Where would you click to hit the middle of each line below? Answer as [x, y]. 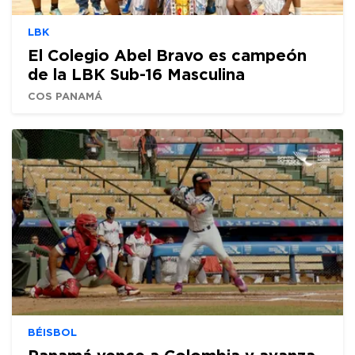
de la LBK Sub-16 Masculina [136, 73]
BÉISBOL [52, 332]
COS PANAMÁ [65, 95]
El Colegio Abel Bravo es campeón [167, 54]
